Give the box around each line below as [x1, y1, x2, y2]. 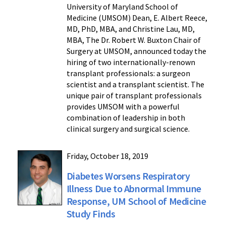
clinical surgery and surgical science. [66, 123, 190, 134]
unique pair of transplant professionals [66, 90, 202, 100]
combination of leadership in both [66, 112, 185, 123]
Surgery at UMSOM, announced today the [66, 45, 206, 56]
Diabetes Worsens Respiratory [66, 169, 190, 182]
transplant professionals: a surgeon [66, 68, 190, 78]
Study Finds [66, 207, 116, 220]
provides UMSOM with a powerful [66, 101, 180, 111]
